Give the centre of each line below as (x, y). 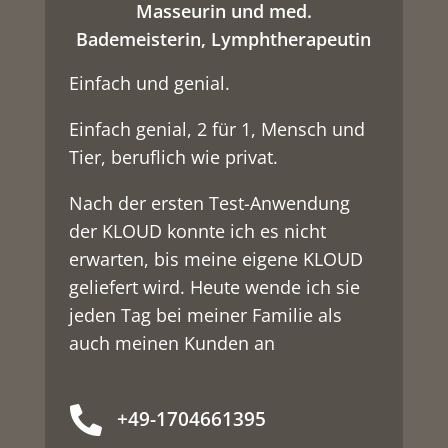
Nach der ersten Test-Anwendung (210, 202)
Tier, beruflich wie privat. (174, 156)
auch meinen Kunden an (172, 342)
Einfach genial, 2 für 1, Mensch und (217, 128)
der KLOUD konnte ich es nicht (198, 230)
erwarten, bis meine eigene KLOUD (216, 258)
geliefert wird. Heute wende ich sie (215, 286)
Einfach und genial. (150, 82)
